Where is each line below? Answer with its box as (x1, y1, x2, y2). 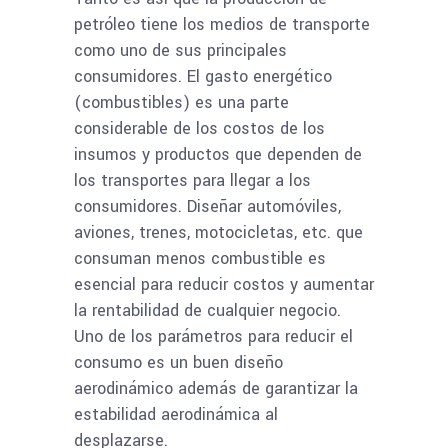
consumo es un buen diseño (74, 351, 283, 374)
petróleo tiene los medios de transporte (74, 13, 370, 36)
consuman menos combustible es (74, 247, 326, 270)
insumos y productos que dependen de (74, 143, 362, 166)
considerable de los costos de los (74, 117, 325, 140)
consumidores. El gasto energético (74, 65, 332, 88)
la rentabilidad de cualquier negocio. (74, 299, 341, 322)
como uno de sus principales (74, 39, 287, 62)
